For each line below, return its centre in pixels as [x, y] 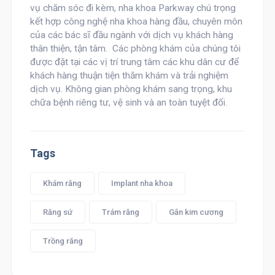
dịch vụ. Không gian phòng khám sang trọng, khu [131, 89]
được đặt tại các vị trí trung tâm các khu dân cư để [134, 62]
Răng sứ [57, 212]
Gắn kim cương [196, 212]
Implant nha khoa [141, 183]
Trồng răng [63, 241]
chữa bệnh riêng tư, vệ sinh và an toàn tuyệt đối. [128, 103]
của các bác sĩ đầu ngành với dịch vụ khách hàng [131, 35]
